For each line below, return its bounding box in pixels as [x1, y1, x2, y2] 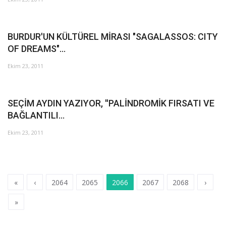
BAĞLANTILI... [8, 109, 65, 121]
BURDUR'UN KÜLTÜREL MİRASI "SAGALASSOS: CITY [8, 31, 218, 42]
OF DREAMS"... [8, 43, 66, 54]
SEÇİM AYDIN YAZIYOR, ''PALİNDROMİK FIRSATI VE [8, 97, 214, 108]
